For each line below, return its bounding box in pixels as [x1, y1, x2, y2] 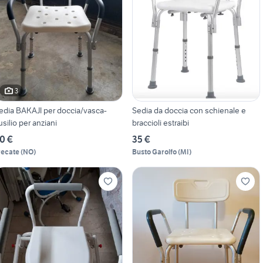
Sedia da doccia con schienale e [131, 105, 246, 116]
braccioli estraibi [131, 117, 189, 129]
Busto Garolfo [131, 147, 177, 157]
